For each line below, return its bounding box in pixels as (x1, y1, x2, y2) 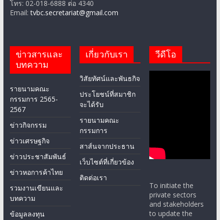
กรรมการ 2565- (9, 94, 58, 104)
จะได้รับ (80, 100, 104, 110)
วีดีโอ (155, 48, 177, 60)
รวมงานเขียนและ (9, 183, 63, 193)
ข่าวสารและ (15, 48, 63, 60)
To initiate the (149, 181, 194, 191)
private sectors (149, 190, 197, 200)
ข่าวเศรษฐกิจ (9, 136, 50, 146)
